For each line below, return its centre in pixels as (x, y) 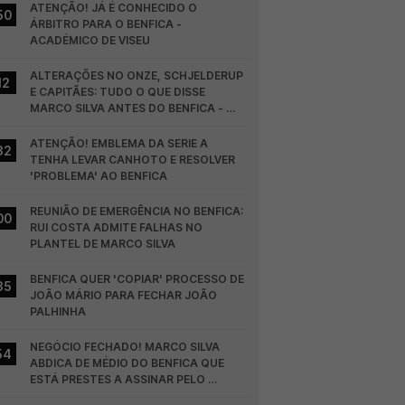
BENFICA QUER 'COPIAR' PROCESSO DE (137, 279)
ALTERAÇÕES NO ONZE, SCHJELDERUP (137, 75)
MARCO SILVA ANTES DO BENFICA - (127, 108)
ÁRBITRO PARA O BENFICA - (106, 24)
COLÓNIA (56, 396)
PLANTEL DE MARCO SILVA (103, 244)
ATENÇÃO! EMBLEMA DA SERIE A (119, 143)
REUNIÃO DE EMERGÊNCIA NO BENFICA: (137, 211)
